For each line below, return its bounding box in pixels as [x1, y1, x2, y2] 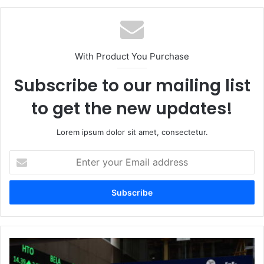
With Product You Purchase [75, 50, 189, 62]
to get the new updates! [31, 97, 233, 120]
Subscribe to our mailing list [14, 74, 250, 97]
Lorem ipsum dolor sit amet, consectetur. [56, 127, 208, 137]
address [9, 187, 38, 197]
